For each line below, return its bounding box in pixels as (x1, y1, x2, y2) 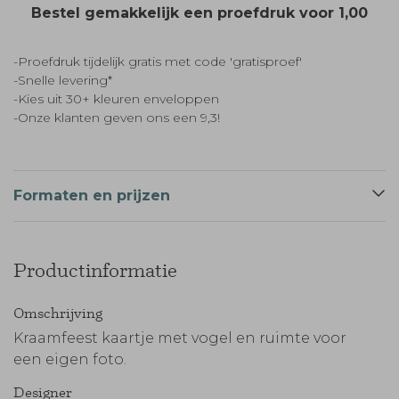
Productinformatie (13, 258, 177, 282)
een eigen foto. (13, 351, 126, 368)
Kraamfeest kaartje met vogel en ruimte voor (13, 330, 346, 346)
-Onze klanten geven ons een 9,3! (13, 110, 220, 126)
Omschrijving (13, 304, 102, 322)
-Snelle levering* (13, 72, 112, 88)
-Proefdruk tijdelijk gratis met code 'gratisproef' (13, 53, 302, 69)
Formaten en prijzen (13, 187, 170, 204)
